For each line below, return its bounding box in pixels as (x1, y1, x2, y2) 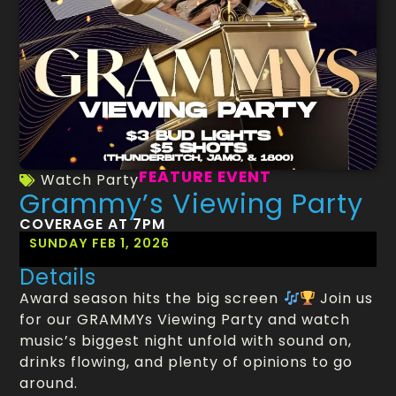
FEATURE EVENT (139, 166, 272, 188)
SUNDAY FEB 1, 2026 (29, 234, 171, 253)
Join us (315, 288, 373, 309)
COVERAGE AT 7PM (19, 214, 166, 235)
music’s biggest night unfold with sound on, (19, 331, 353, 352)
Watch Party (41, 170, 140, 191)
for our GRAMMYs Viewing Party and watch (19, 309, 351, 331)
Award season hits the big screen (19, 288, 284, 309)
